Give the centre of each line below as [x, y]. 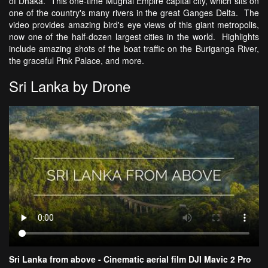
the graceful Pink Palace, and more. [77, 60]
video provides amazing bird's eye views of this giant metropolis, [134, 24]
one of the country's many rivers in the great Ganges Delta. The [134, 12]
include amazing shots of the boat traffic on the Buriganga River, [134, 48]
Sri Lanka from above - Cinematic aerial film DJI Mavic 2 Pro [130, 259]
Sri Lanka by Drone [70, 86]
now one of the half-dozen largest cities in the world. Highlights [134, 36]
